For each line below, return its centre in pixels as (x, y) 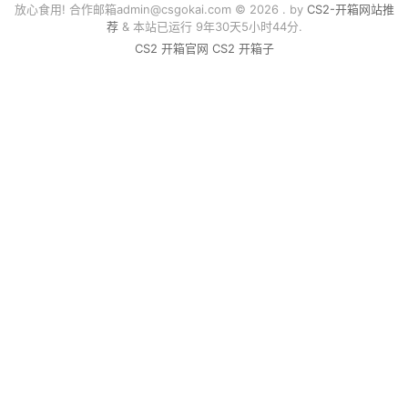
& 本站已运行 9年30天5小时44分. (210, 26)
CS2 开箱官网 (171, 48)
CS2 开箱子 (243, 48)
